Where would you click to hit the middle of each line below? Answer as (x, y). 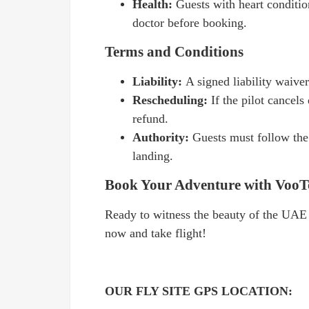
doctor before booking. (190, 23)
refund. (150, 119)
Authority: (162, 137)
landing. (153, 156)
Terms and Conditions (174, 52)
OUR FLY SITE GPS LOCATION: (199, 291)
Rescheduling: (172, 100)
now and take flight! (156, 233)
